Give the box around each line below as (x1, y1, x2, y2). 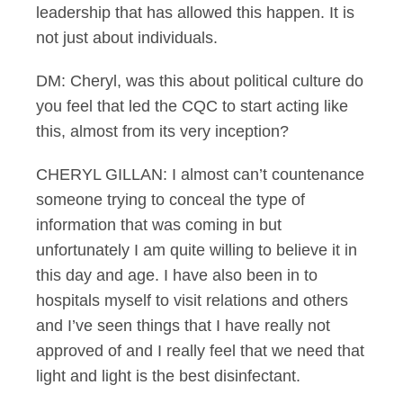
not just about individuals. (36, 29, 218, 47)
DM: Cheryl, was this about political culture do (36, 72, 363, 90)
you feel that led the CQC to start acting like (36, 97, 348, 115)
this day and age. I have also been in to (36, 266, 318, 284)
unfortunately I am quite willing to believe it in (36, 241, 357, 259)
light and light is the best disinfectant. (36, 367, 300, 385)
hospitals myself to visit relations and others (36, 291, 348, 309)
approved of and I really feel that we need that (36, 342, 364, 360)
